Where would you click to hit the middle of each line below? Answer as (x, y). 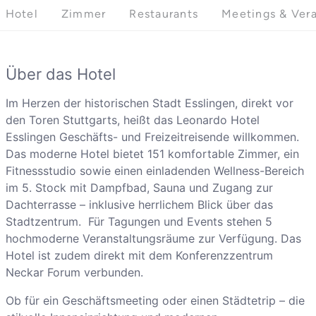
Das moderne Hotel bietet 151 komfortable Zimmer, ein (152, 154)
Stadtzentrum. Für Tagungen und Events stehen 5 (139, 222)
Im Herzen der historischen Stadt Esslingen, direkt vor (149, 103)
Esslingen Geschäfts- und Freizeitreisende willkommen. (152, 137)
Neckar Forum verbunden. (74, 273)
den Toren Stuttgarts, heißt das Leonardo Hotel (132, 120)
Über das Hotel (60, 74)
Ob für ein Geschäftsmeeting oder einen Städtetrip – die (155, 301)
